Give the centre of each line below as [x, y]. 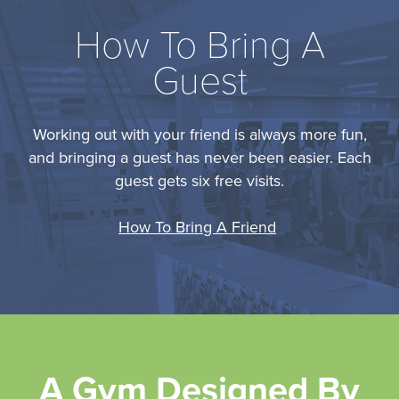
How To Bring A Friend [197, 227]
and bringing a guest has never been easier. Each [199, 157]
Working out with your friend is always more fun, [199, 134]
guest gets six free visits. [199, 180]
